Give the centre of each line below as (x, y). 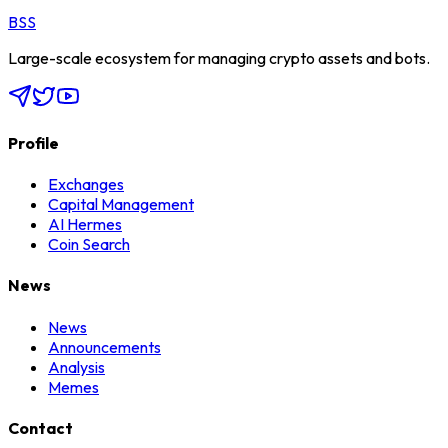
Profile (33, 142)
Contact (40, 427)
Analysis (76, 366)
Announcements (104, 346)
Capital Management (121, 204)
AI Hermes (85, 224)
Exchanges (86, 184)
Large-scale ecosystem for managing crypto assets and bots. (219, 57)
